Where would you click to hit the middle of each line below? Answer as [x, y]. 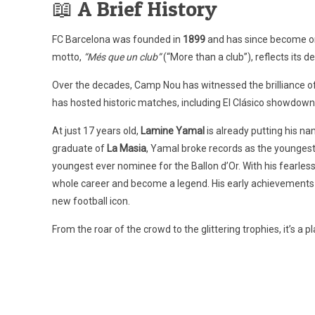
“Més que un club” [123, 57]
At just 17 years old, [97, 131]
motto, [68, 57]
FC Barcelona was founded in [118, 39]
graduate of [80, 148]
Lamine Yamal [173, 131]
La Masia [127, 148]
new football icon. [91, 201]
